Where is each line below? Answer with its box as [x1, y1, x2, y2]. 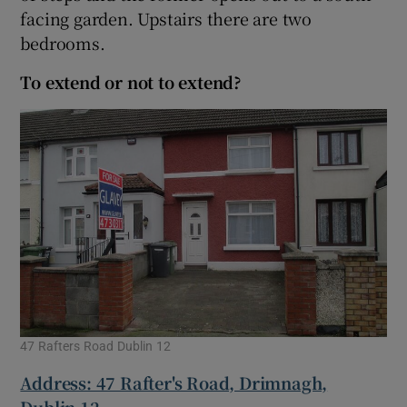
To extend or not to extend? [20, 69, 243, 94]
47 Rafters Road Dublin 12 [20, 340, 172, 353]
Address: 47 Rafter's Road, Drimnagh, [20, 371, 328, 395]
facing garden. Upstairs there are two [20, 5, 313, 30]
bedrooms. [20, 30, 105, 55]
